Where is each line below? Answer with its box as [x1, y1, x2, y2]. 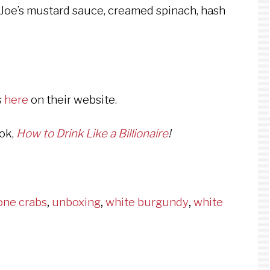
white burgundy [105, 195, 189, 209]
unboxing [52, 195, 101, 209]
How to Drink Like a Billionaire [16, 126, 168, 140]
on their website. [28, 92, 117, 107]
